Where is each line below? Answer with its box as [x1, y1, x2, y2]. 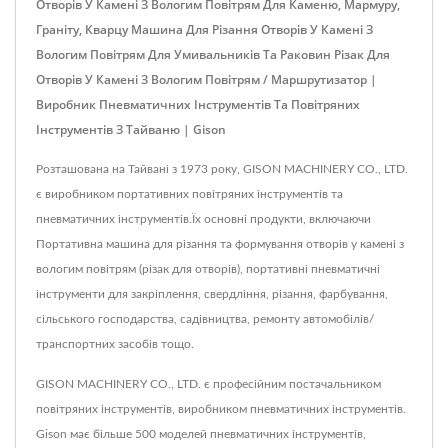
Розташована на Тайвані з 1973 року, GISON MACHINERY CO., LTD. [36, 162, 408, 175]
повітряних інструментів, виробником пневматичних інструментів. [36, 402, 406, 415]
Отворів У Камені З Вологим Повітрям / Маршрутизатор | [36, 70, 377, 88]
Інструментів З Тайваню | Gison [36, 120, 226, 138]
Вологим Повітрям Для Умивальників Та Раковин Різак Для [36, 45, 390, 63]
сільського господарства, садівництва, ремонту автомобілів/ [36, 312, 374, 325]
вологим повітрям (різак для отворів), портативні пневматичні [36, 262, 380, 275]
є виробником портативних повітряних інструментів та [36, 187, 343, 200]
